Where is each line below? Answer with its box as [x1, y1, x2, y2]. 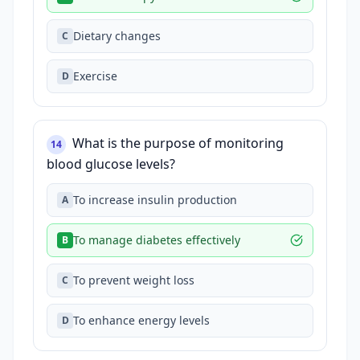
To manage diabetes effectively [73, 232, 240, 247]
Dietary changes [73, 28, 161, 43]
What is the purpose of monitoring [72, 134, 284, 152]
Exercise [73, 68, 117, 84]
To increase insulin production [73, 192, 237, 207]
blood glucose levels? [47, 155, 175, 173]
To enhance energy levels [73, 313, 210, 328]
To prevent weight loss [73, 272, 194, 288]
